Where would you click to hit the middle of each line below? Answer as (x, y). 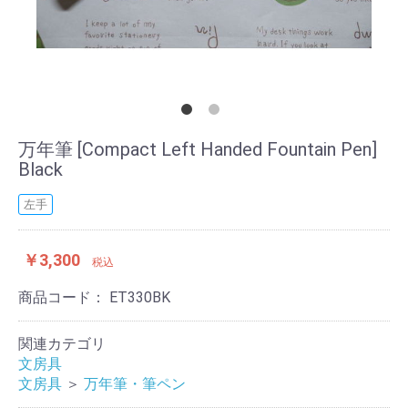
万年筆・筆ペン (135, 384)
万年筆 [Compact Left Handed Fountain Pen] (198, 149)
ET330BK (140, 297)
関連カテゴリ (62, 344)
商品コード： (64, 297)
